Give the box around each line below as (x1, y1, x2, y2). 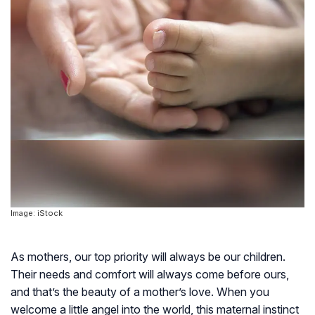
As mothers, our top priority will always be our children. (11, 250, 285, 264)
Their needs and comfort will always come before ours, (11, 267, 289, 282)
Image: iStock (11, 208, 63, 219)
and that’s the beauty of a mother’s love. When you (11, 285, 269, 300)
